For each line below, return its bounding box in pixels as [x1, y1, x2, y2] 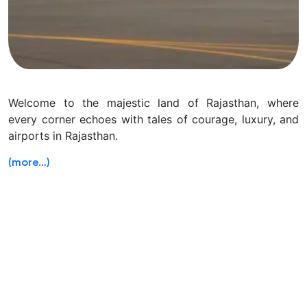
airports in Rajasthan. [8, 129, 118, 143]
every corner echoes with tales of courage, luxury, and [8, 112, 299, 127]
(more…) [8, 158, 50, 169]
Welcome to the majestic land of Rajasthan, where [8, 96, 299, 110]
